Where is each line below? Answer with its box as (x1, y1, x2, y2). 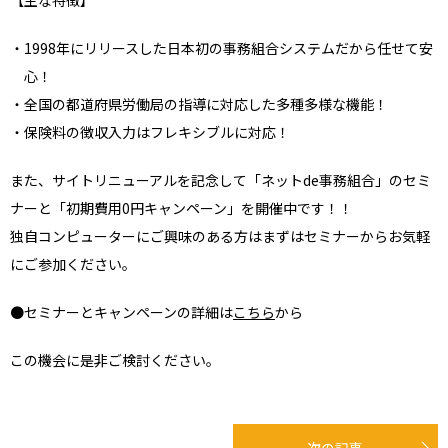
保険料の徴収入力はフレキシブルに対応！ (24, 121, 290, 142)
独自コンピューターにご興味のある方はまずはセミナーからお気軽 (10, 225, 430, 246)
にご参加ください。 (10, 253, 136, 274)
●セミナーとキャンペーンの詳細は (10, 301, 233, 322)
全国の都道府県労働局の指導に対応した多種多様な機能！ (24, 93, 388, 114)
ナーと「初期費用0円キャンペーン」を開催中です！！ (10, 197, 353, 218)
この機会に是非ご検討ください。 (10, 349, 220, 370)
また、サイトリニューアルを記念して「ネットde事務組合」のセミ (10, 169, 431, 190)
